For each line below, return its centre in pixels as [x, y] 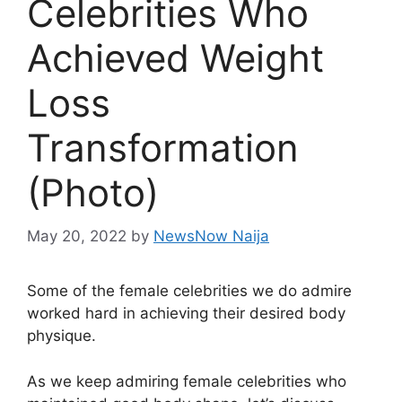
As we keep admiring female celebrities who [187, 381]
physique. [61, 336]
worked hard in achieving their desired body [186, 314]
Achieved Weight [175, 57]
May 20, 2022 [77, 236]
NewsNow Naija [211, 236]
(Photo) [93, 192]
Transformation [163, 147]
